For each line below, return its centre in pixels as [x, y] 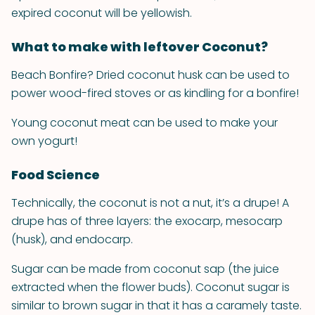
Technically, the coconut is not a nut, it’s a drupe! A [150, 203]
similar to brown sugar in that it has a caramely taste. [156, 306]
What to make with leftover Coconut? [140, 47]
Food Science [56, 175]
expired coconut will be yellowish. [102, 13]
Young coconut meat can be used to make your [144, 123]
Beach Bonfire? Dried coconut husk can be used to [150, 75]
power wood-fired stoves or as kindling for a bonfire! [155, 93]
